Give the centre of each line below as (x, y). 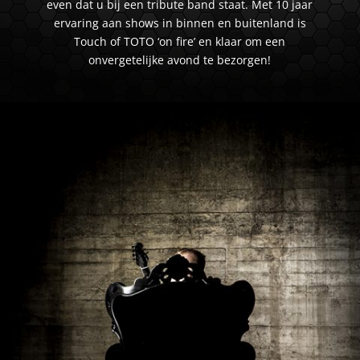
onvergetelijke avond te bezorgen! (180, 59)
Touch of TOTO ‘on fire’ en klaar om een (180, 41)
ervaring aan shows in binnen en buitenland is (180, 22)
